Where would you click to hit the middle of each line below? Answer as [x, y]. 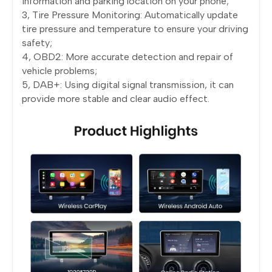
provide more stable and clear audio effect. [116, 98]
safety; [37, 42]
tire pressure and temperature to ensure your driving [135, 29]
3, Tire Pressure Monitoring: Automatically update [130, 15]
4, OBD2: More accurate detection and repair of [127, 56]
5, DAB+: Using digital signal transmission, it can [128, 84]
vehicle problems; [59, 70]
